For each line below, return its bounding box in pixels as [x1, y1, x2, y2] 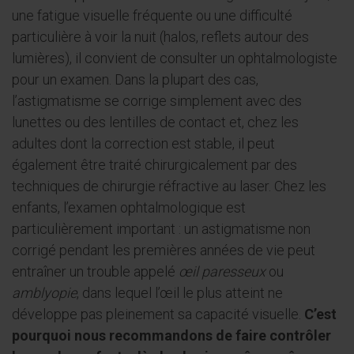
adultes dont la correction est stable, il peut [12, 135, 275, 153]
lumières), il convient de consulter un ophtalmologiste [12, 50, 337, 67]
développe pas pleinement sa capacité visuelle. [12, 306, 304, 323]
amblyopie [12, 284, 77, 302]
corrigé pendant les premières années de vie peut [12, 242, 315, 259]
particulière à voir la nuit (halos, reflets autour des [12, 28, 309, 46]
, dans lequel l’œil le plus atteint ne [77, 284, 283, 302]
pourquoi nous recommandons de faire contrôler [12, 327, 331, 345]
